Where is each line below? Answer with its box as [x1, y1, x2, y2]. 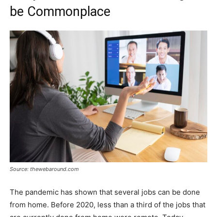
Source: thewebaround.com [10, 166, 79, 173]
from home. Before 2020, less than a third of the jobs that [10, 200, 205, 210]
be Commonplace [10, 4, 110, 20]
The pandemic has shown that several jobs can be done [10, 187, 200, 197]
